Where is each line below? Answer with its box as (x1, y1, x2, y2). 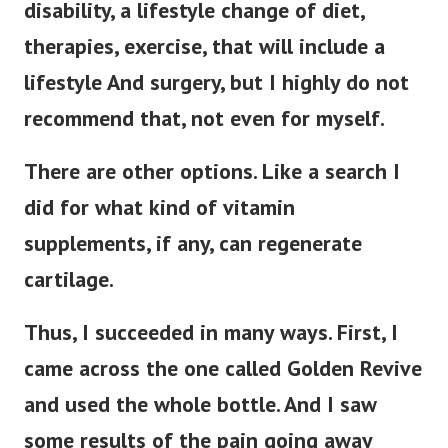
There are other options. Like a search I (24, 157, 400, 186)
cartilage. (24, 265, 114, 294)
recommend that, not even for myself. (24, 104, 385, 133)
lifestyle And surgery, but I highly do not (24, 68, 409, 97)
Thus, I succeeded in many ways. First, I (24, 318, 398, 347)
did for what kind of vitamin (24, 193, 295, 222)
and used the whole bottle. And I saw (24, 390, 376, 419)
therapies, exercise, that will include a (24, 32, 385, 61)
